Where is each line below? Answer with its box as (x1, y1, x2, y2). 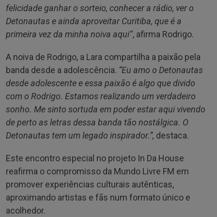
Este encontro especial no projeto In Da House (6, 153, 184, 163)
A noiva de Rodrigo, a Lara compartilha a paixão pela (6, 51, 201, 62)
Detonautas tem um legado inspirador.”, (6, 130, 156, 140)
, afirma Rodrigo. (133, 29, 194, 39)
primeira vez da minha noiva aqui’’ (6, 29, 133, 39)
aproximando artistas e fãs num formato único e (6, 192, 190, 202)
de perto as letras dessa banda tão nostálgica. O (6, 117, 188, 127)
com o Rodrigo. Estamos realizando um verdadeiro (6, 91, 196, 101)
